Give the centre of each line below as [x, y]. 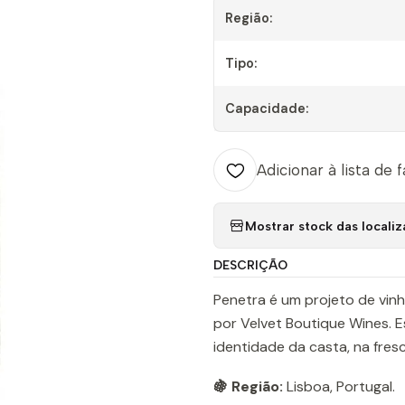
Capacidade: [267, 108]
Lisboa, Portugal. [339, 386]
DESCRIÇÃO [250, 265]
